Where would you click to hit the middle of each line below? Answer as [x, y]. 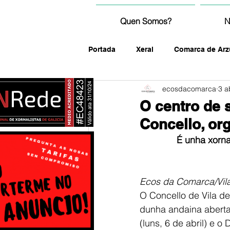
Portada [102, 49]
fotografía [126, 90]
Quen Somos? [146, 21]
